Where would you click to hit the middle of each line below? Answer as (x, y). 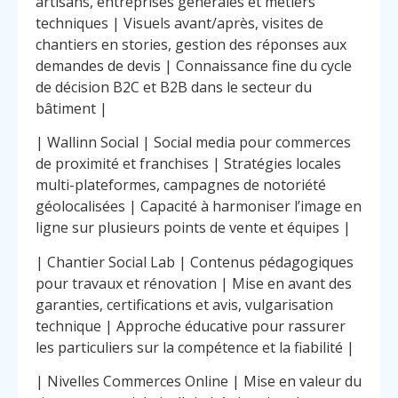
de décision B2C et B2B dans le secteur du (174, 88)
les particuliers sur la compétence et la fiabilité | (195, 347)
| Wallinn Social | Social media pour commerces (193, 143)
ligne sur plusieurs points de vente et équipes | (193, 228)
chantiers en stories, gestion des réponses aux (191, 45)
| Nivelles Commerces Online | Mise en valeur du (199, 382)
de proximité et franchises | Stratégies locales (188, 164)
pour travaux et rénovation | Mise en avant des (194, 283)
